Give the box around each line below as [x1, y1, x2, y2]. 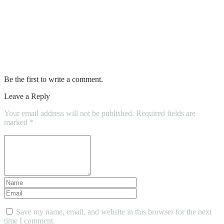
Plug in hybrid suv [4, 28, 98, 41]
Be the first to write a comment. [4, 75, 103, 84]
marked [4, 118, 29, 127]
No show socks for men [4, 4, 120, 18]
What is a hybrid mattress [4, 51, 137, 65]
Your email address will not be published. [4, 109, 134, 118]
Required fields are [136, 109, 195, 118]
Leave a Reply [4, 92, 50, 101]
